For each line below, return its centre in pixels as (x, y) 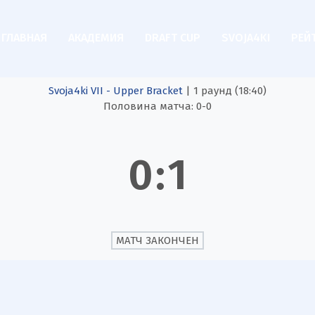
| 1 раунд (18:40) (226, 90)
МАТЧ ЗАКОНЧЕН (157, 240)
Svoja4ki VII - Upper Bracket (117, 90)
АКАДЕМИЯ (96, 38)
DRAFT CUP (173, 38)
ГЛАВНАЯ (24, 38)
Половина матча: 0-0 (157, 106)
